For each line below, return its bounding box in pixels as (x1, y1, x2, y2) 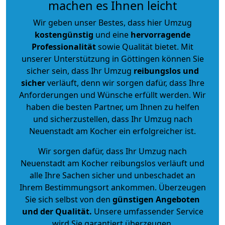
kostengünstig (35, 29, 93, 40)
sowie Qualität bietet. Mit (96, 41, 193, 52)
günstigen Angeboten (110, 193, 200, 205)
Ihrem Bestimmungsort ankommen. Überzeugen (19, 181, 206, 193)
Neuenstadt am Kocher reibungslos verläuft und (21, 157, 204, 169)
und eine (93, 29, 131, 40)
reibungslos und (133, 65, 199, 76)
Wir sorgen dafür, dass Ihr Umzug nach (38, 145, 187, 157)
